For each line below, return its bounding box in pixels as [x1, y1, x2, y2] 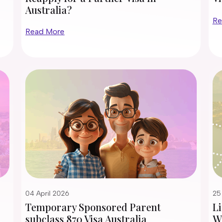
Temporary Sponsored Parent [25, 200, 161, 214]
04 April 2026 [25, 189, 70, 198]
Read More [25, 27, 65, 36]
